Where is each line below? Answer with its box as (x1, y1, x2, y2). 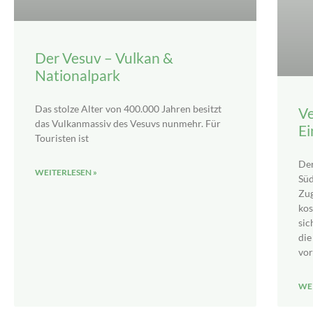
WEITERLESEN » (35, 167, 97, 178)
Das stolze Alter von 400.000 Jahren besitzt (35, 103, 221, 115)
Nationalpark (35, 66, 120, 85)
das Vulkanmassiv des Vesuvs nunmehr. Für (35, 117, 221, 130)
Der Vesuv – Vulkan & (35, 49, 173, 67)
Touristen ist (35, 132, 89, 145)
